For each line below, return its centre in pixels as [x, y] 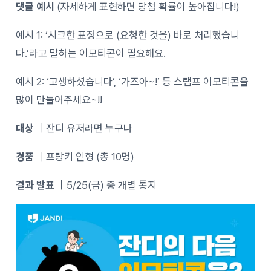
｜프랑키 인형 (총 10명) [84, 156]
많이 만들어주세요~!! [59, 100]
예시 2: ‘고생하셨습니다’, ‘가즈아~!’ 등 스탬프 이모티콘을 [132, 81]
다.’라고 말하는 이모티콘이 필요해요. [91, 53]
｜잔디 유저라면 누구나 [85, 128]
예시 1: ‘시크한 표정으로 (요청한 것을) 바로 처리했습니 [128, 35]
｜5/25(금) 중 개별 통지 [106, 185]
